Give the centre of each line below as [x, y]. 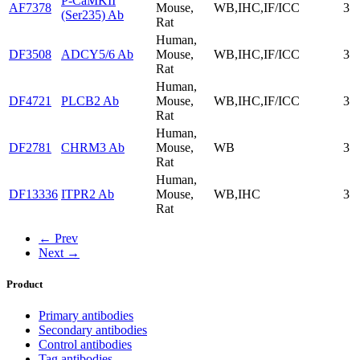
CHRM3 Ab [93, 147]
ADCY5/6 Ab [97, 54]
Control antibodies [85, 345]
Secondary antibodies [93, 330]
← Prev [58, 238]
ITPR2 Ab [88, 194]
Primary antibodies [86, 316]
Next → [59, 252]
